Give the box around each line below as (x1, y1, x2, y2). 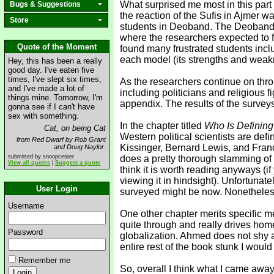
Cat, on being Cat (44, 124, 106, 133)
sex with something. (8, 111, 79, 120)
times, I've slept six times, (8, 75, 102, 84)
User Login (36, 184, 78, 193)
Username (8, 201, 44, 210)
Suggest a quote (55, 160, 100, 166)
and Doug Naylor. (54, 143, 106, 150)
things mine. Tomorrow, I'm (8, 93, 103, 102)
